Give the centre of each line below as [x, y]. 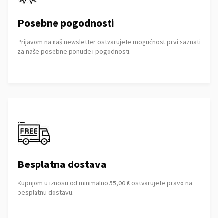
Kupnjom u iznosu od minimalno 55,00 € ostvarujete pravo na [105, 183]
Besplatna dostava [62, 164]
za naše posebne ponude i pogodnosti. [74, 51]
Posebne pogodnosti [66, 23]
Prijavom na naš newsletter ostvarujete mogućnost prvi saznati [109, 42]
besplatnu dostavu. [45, 192]
